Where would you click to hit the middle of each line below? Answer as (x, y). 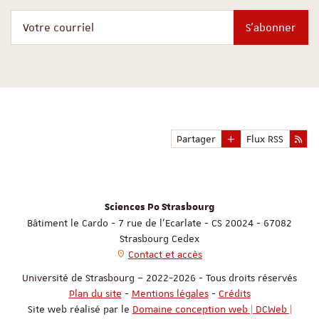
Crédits (234, 294)
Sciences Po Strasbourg (159, 208)
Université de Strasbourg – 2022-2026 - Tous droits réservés (159, 278)
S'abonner (271, 27)
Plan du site (95, 294)
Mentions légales (170, 294)
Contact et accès (165, 255)
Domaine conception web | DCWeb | (212, 309)
